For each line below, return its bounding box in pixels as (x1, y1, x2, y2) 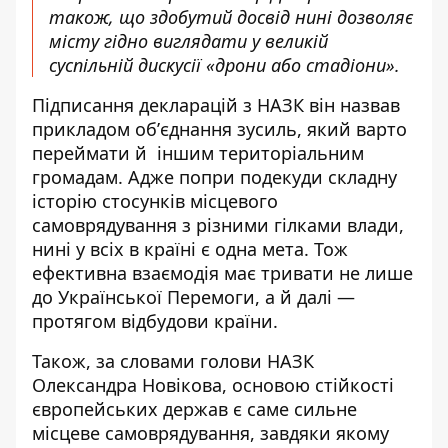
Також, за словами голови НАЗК (32, 349, 314, 374)
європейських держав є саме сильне (32, 397, 357, 422)
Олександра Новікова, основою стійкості (32, 373, 394, 398)
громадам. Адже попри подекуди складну (32, 165, 397, 190)
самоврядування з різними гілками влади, (32, 213, 404, 238)
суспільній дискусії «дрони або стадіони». (49, 53, 400, 78)
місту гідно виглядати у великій (49, 29, 328, 54)
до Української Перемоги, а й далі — (32, 285, 355, 310)
